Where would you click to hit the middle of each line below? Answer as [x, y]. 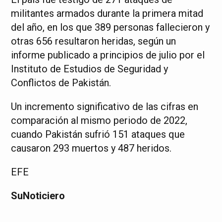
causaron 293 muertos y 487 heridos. [91, 148]
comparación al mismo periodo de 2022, [99, 120]
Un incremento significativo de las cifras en [105, 107]
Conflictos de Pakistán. [61, 83]
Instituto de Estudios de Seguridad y [90, 69]
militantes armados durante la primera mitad [107, 13]
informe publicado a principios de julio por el [108, 55]
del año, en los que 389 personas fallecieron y [111, 27]
